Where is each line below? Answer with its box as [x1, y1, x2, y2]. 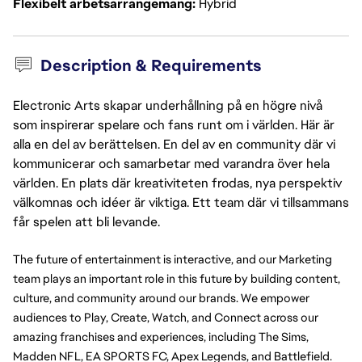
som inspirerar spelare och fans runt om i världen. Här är [13, 116, 335, 133]
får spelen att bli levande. [13, 213, 160, 230]
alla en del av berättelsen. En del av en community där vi [13, 136, 335, 153]
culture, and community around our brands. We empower [13, 290, 309, 305]
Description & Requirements [40, 55, 262, 76]
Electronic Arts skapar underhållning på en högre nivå [13, 97, 322, 114]
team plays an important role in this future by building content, [13, 271, 340, 286]
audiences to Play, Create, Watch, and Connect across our [13, 309, 318, 325]
